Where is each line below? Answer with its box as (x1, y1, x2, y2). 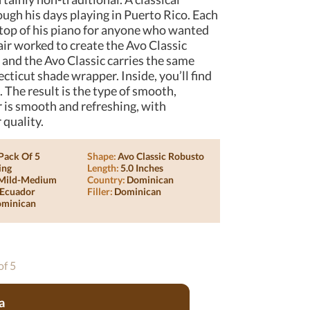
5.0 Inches (120, 162, 163, 174)
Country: (86, 174, 125, 185)
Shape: (86, 150, 116, 162)
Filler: (86, 185, 113, 197)
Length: (86, 162, 119, 174)
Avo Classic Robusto (117, 150, 204, 162)
